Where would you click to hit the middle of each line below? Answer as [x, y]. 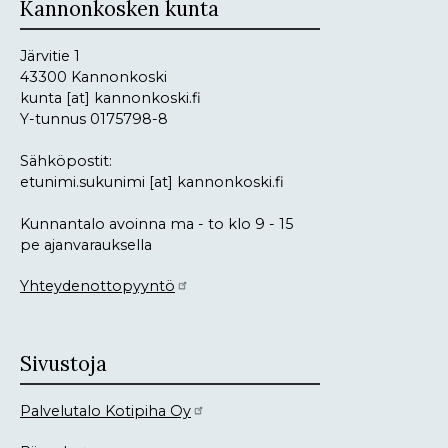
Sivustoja [63, 364]
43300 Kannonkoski [95, 77]
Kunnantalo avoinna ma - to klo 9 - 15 [156, 224]
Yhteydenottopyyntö [97, 286]
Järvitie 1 [50, 56]
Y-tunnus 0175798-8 [94, 119]
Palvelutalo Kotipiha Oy [105, 411]
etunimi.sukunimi [82, 182]
